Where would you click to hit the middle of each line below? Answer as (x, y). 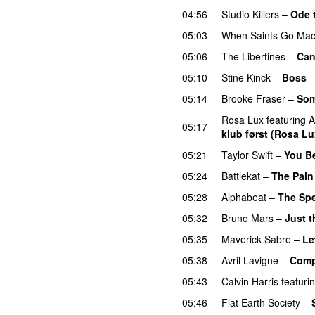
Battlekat (241, 175)
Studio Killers (250, 14)
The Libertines (253, 56)
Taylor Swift (247, 154)
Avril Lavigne (250, 260)
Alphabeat (244, 197)
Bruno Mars (247, 218)
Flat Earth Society (261, 302)
